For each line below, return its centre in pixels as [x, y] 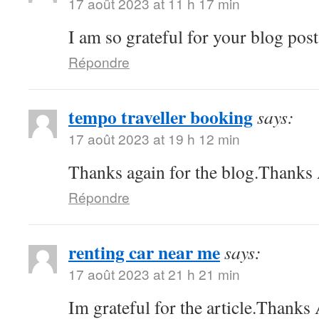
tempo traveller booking [161, 117]
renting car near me [144, 252]
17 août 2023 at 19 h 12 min [154, 138]
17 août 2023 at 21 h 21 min [154, 274]
